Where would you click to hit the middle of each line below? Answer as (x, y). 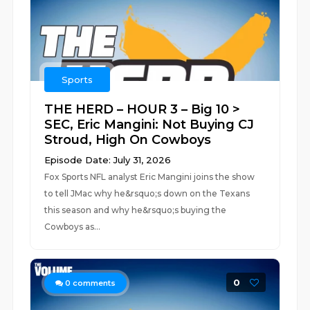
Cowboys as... (73, 227)
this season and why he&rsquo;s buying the (136, 210)
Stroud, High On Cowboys (128, 140)
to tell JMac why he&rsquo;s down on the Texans (147, 193)
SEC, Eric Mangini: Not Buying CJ (149, 125)
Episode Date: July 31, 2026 (108, 160)
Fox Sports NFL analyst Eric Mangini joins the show (150, 177)
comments (93, 283)
